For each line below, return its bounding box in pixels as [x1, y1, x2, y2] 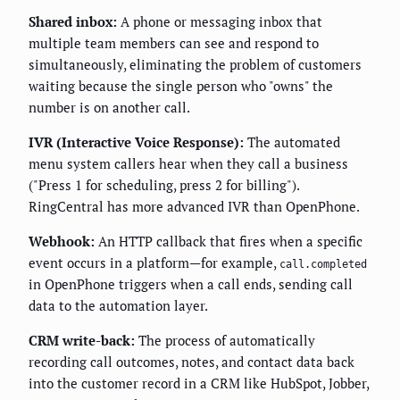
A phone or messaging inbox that [117, 12, 322, 30]
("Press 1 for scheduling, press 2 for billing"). [29, 175, 299, 194]
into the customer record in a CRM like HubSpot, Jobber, [29, 373, 369, 392]
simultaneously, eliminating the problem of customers [29, 54, 362, 73]
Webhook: [29, 231, 95, 250]
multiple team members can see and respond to [29, 33, 319, 52]
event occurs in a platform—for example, [29, 253, 279, 271]
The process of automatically [135, 330, 315, 349]
